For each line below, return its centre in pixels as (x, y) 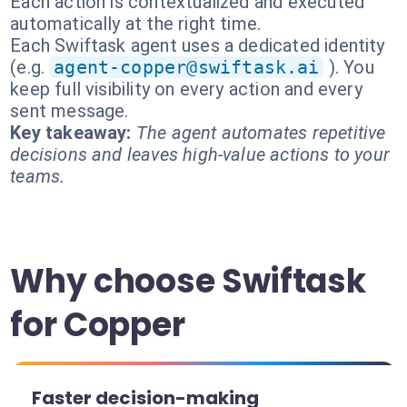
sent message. (69, 111)
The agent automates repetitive (261, 133)
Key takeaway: (71, 133)
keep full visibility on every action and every (186, 89)
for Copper (98, 325)
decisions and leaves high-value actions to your (200, 154)
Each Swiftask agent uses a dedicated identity (198, 45)
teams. (38, 176)
